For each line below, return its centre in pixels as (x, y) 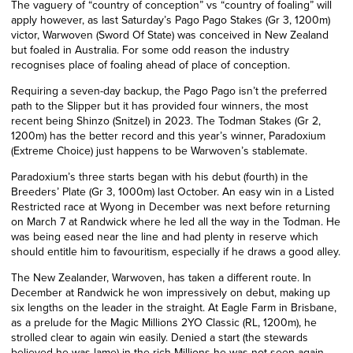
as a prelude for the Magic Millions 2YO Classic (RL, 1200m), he (164, 322)
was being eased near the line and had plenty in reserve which (165, 236)
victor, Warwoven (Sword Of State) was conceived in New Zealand (170, 35)
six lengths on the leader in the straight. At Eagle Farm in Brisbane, (174, 307)
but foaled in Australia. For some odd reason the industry (150, 50)
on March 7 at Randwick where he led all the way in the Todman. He (176, 221)
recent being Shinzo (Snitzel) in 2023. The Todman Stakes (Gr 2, (166, 121)
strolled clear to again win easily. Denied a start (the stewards (160, 337)
